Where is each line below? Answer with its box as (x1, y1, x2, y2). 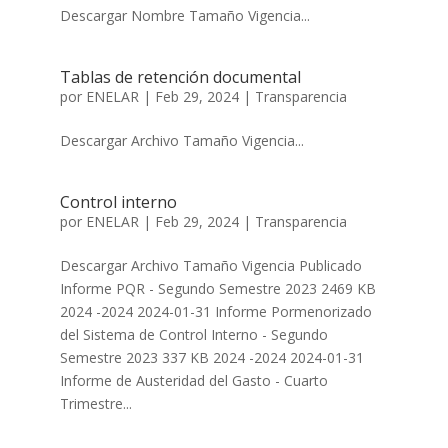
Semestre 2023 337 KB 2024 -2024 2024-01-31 (59, 348, 364, 367)
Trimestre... (59, 394, 132, 413)
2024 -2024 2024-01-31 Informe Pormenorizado (59, 302, 372, 321)
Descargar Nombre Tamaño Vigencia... (59, 6, 310, 25)
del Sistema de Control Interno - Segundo (59, 325, 328, 344)
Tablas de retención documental (59, 66, 301, 88)
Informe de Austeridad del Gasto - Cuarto (59, 371, 328, 390)
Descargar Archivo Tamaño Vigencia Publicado (59, 256, 362, 275)
